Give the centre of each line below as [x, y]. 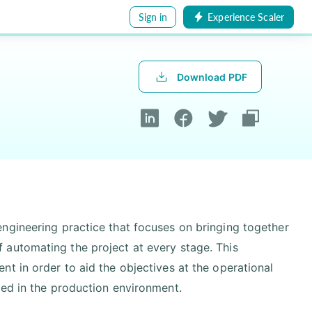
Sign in [153, 17]
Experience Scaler [246, 17]
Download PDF [212, 77]
